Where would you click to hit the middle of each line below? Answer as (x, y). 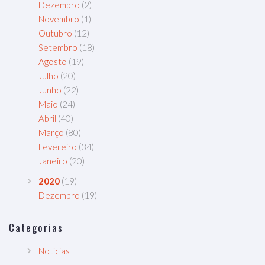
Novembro (59, 19)
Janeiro (53, 161)
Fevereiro (58, 146)
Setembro (58, 47)
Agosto (53, 61)
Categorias (36, 227)
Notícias (54, 251)
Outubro (55, 33)
